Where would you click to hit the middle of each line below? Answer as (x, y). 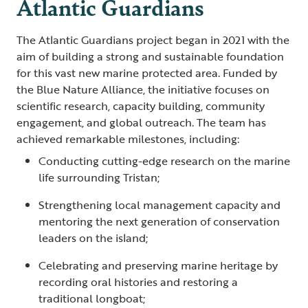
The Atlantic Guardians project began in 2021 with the (153, 40)
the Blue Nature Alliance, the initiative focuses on (143, 89)
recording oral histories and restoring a (138, 282)
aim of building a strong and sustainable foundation (150, 56)
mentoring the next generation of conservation (159, 221)
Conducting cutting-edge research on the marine (164, 161)
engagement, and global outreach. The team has (141, 122)
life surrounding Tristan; (99, 177)
